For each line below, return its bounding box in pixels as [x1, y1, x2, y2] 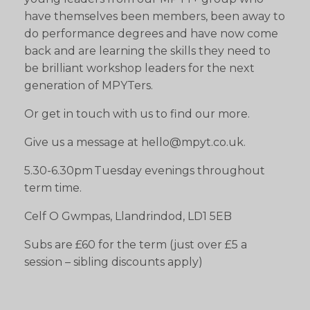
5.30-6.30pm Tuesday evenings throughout [24, 163, 265, 177]
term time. [24, 181, 82, 194]
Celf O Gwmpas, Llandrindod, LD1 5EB [24, 209, 232, 223]
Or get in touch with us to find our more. [24, 107, 250, 120]
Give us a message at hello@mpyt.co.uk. [24, 135, 246, 149]
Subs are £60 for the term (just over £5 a [24, 237, 247, 251]
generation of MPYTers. [24, 78, 153, 92]
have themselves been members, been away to [24, 9, 285, 23]
